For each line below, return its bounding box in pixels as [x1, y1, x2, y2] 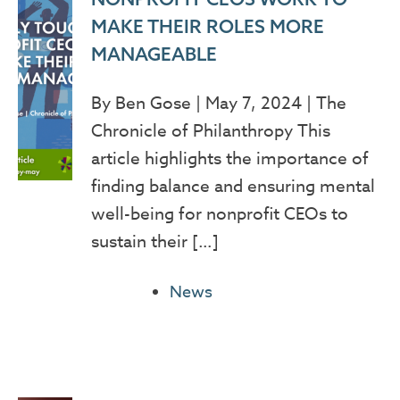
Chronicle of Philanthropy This [90, 119, 330, 143]
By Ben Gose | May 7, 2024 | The [90, 91, 346, 115]
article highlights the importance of [90, 146, 369, 171]
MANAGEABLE [90, 42, 217, 66]
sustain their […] [90, 229, 219, 254]
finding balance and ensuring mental [90, 174, 375, 198]
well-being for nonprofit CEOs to [90, 202, 348, 226]
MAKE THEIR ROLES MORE [90, 14, 324, 38]
